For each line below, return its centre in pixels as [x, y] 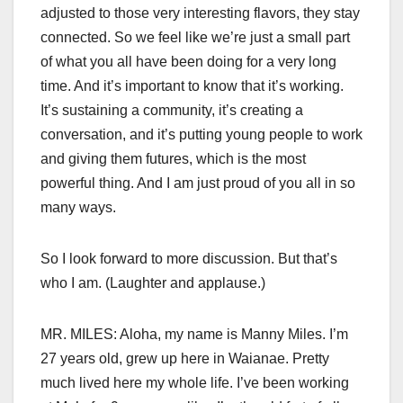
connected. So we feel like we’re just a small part [195, 38]
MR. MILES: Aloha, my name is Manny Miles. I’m [194, 335]
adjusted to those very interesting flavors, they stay [200, 13]
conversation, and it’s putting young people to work [201, 135]
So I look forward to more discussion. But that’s [189, 259]
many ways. [78, 208]
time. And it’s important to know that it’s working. [192, 86]
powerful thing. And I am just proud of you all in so [198, 184]
